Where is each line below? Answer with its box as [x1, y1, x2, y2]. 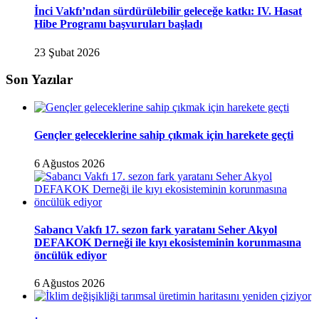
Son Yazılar [6, 72, 73, 88]
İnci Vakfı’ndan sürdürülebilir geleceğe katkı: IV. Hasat [34, 5, 302, 18]
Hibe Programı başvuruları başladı [34, 18, 202, 31]
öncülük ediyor [34, 249, 107, 261]
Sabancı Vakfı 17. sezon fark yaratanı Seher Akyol [34, 223, 277, 236]
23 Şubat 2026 [34, 46, 100, 58]
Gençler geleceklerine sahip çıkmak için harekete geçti [34, 129, 293, 142]
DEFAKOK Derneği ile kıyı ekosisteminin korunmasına [34, 236, 301, 249]
